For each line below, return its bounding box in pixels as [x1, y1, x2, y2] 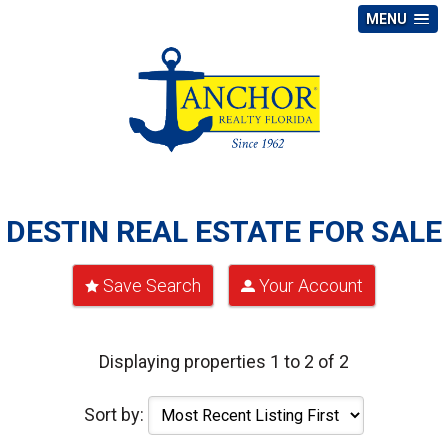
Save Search [103, 275, 201, 297]
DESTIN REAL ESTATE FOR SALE [6, 214, 442, 250]
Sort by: [84, 404, 148, 426]
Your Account [259, 275, 363, 297]
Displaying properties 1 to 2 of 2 [99, 351, 349, 373]
